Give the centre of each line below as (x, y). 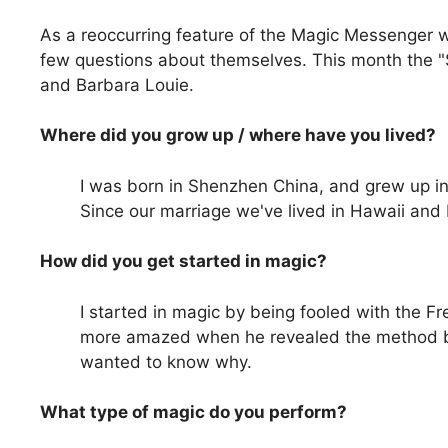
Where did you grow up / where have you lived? (240, 135)
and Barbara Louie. (117, 84)
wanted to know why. (166, 361)
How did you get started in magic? (185, 261)
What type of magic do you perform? (195, 412)
